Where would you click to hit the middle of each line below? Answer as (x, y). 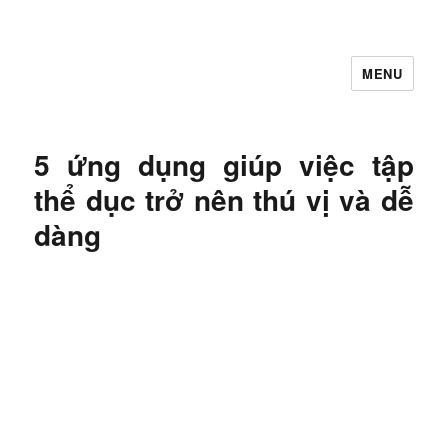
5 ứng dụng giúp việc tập (224, 164)
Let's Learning (112, 87)
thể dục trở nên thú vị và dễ (224, 199)
